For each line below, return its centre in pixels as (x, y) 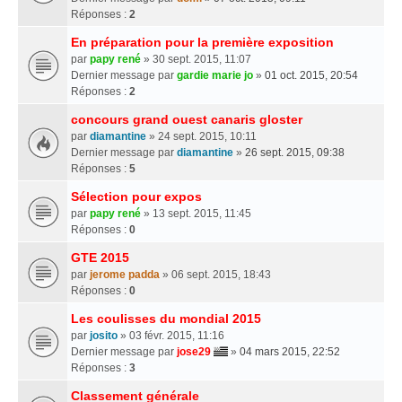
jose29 (194, 351)
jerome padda (125, 274)
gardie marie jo (215, 75)
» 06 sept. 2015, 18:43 (215, 274)
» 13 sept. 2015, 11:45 (196, 213)
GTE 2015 (100, 257)
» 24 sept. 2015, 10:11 (201, 136)
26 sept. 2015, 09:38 (295, 152)
